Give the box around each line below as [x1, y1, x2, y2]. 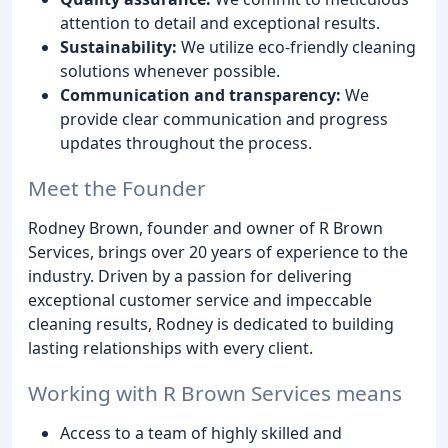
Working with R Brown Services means [28, 378, 402, 407]
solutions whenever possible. [60, 59, 280, 82]
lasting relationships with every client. [28, 336, 313, 359]
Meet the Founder [28, 173, 206, 202]
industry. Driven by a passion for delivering [28, 264, 352, 287]
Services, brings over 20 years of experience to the [28, 240, 408, 263]
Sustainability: [60, 35, 177, 58]
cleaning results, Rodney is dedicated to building [28, 312, 394, 335]
